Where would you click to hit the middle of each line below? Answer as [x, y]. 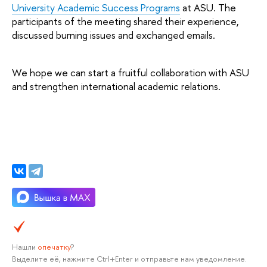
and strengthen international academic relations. [116, 86]
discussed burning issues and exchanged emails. [114, 35]
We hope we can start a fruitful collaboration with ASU [131, 72]
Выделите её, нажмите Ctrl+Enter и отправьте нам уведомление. [129, 259]
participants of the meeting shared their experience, [125, 21]
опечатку [54, 247]
